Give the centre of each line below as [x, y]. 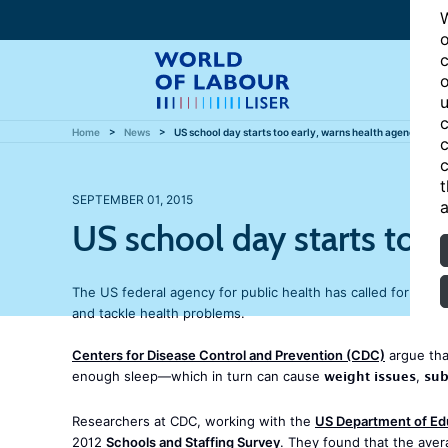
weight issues [370, 379]
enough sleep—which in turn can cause [198, 376]
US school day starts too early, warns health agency [297, 132]
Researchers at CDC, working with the [193, 421]
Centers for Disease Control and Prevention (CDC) [228, 355]
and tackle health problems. [158, 313]
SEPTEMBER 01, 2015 [132, 199]
